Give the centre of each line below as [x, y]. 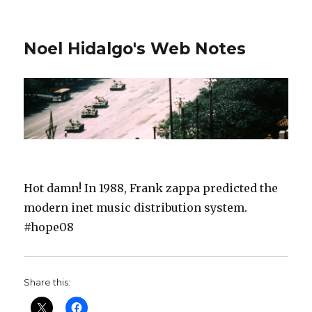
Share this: [47, 282]
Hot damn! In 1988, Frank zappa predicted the [151, 188]
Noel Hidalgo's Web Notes [135, 49]
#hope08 [49, 227]
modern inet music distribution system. [136, 208]
